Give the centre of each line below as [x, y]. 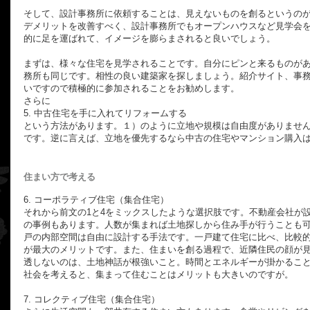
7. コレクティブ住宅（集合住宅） [92, 299]
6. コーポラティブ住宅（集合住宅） [96, 200]
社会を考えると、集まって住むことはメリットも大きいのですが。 [158, 274]
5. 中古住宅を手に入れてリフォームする [105, 113]
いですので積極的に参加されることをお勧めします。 [131, 88]
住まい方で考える [60, 177]
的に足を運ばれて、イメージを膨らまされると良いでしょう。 [149, 38]
